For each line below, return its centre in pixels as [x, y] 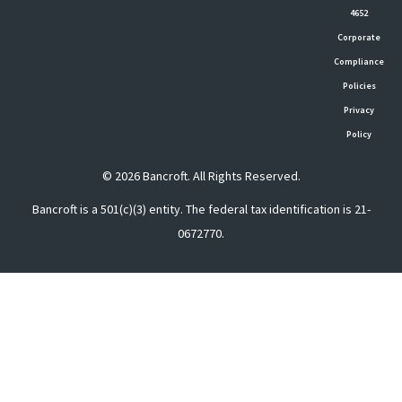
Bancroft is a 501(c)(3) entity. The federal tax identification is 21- [201, 210]
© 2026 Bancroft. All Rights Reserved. [201, 176]
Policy [359, 135]
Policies [359, 86]
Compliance [359, 62]
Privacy [359, 110]
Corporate [359, 38]
